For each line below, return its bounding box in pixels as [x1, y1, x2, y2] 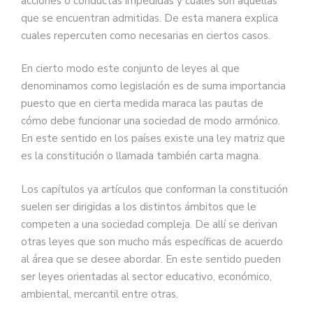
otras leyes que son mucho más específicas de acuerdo [21, 234, 283, 249]
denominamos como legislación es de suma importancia [21, 79, 286, 93]
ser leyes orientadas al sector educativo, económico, [21, 269, 272, 284]
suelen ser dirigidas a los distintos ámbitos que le [21, 199, 256, 214]
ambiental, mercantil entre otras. [21, 286, 178, 301]
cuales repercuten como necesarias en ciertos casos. [21, 28, 270, 43]
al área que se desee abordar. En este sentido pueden [21, 252, 281, 266]
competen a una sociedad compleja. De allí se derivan [21, 217, 277, 231]
